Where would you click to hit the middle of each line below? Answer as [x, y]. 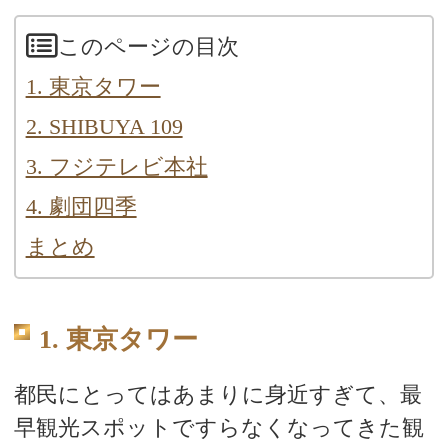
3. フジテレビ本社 [116, 167]
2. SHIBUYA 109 [104, 127]
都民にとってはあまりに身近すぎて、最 [217, 395]
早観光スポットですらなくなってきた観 [218, 428]
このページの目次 [148, 47]
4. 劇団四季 [81, 207]
